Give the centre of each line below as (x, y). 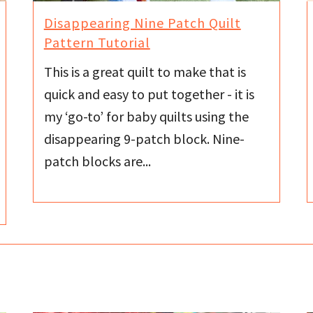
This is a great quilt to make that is (145, 72)
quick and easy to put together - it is (149, 94)
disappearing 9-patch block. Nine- (144, 139)
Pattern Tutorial (97, 42)
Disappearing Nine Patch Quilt (142, 22)
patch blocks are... (97, 161)
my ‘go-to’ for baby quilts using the (146, 117)
